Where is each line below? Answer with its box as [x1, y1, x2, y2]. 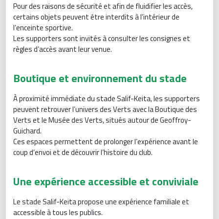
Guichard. [13, 125, 42, 137]
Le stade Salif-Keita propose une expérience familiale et [13, 196, 189, 208]
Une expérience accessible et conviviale [13, 173, 198, 190]
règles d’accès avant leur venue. [13, 44, 112, 55]
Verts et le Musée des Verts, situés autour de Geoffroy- [13, 114, 191, 126]
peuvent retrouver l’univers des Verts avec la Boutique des [13, 104, 197, 115]
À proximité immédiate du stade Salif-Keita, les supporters [13, 93, 200, 105]
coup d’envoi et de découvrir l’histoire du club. [13, 147, 153, 158]
